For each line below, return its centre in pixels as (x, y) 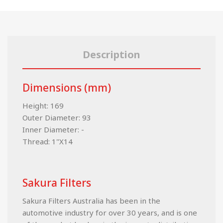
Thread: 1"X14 (48, 142)
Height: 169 (43, 106)
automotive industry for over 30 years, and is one (110, 213)
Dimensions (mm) (67, 88)
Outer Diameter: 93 (57, 118)
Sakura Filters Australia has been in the (91, 201)
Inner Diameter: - (53, 130)
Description (111, 55)
